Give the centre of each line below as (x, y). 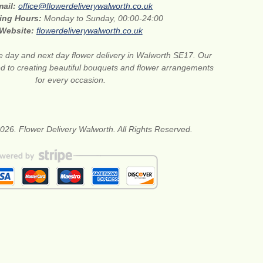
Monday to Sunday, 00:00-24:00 (104, 18)
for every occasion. (71, 80)
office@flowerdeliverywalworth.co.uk (86, 6)
